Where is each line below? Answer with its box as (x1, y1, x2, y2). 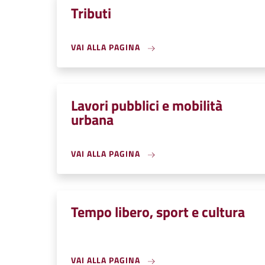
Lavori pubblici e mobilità (71, 95, 222, 116)
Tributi (71, 2, 111, 24)
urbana (71, 109, 114, 130)
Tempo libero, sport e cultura (71, 201, 245, 222)
